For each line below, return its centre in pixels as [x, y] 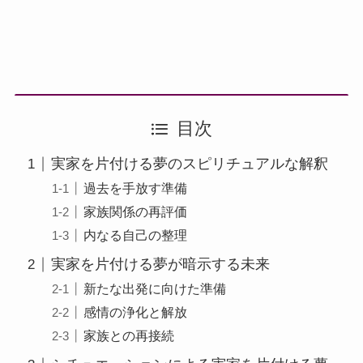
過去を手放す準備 [135, 188]
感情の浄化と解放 [135, 312]
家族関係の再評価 [135, 212]
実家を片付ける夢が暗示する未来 [160, 265]
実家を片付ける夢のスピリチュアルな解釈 [189, 164]
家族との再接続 [129, 336]
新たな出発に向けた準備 [155, 289]
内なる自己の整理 [135, 235]
